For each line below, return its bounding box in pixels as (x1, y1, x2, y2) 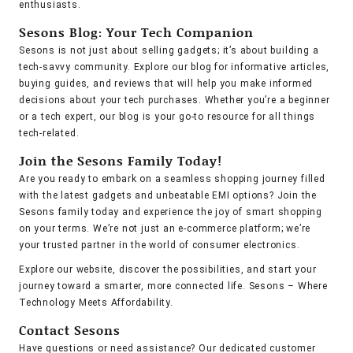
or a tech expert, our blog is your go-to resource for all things (19, 111, 316, 123)
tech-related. (19, 128, 80, 139)
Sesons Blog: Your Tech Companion (19, 23, 254, 42)
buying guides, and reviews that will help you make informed (19, 78, 314, 90)
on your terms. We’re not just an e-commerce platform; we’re (19, 223, 311, 235)
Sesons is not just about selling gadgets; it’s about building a (19, 45, 319, 57)
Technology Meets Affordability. (19, 297, 173, 309)
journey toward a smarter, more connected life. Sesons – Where (19, 281, 328, 292)
